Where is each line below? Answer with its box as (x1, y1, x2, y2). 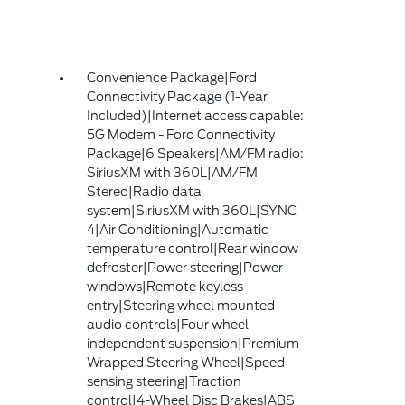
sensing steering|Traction (87, 374, 242, 389)
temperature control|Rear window (87, 241, 299, 256)
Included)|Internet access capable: (87, 108, 305, 123)
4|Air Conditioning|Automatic (87, 222, 269, 237)
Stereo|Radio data (87, 184, 202, 199)
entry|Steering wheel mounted (87, 298, 276, 313)
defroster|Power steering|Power (87, 260, 284, 275)
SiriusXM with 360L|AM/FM (87, 165, 259, 180)
